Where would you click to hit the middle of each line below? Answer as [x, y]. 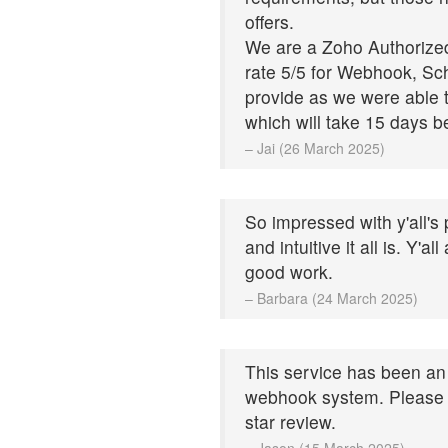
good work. [289, 271]
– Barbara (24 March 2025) [331, 297]
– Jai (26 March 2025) [315, 147]
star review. [290, 421]
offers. [269, 21]
